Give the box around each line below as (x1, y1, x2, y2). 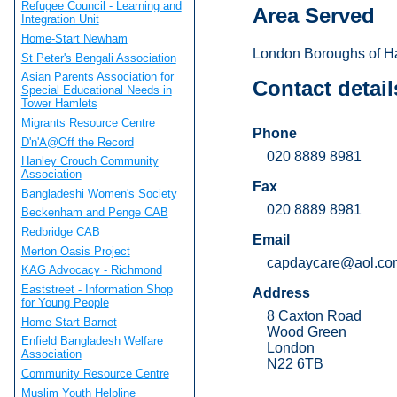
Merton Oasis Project (20, 244, 130, 258)
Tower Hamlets (20, 97, 97, 111)
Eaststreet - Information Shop (20, 283, 173, 297)
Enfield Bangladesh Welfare (20, 334, 163, 348)
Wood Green (266, 324, 346, 340)
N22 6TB (266, 356, 323, 372)
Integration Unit (20, 12, 99, 27)
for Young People (20, 296, 109, 310)
